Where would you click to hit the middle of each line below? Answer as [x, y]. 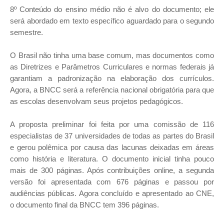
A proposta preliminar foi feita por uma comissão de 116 [112, 124]
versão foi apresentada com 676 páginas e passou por [112, 182]
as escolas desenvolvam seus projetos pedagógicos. [96, 101]
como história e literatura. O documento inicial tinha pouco [112, 159]
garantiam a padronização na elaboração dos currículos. [112, 78]
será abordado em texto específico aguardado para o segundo [112, 21]
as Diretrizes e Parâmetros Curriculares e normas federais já [112, 67]
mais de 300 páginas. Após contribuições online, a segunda [112, 170]
